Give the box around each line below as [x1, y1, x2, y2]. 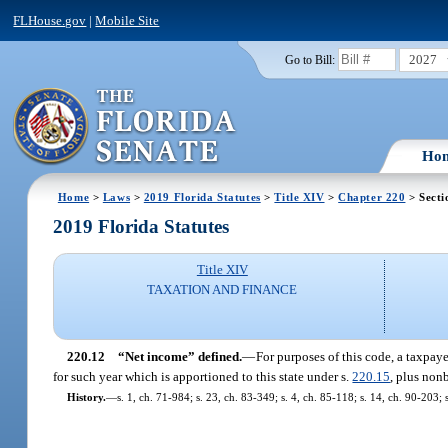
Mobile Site [95, 12, 160, 28]
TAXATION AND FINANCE [147, 282, 298, 298]
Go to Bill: [284, 53, 335, 66]
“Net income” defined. [117, 348, 242, 364]
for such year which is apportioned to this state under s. [53, 368, 353, 384]
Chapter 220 [338, 190, 406, 203]
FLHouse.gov [13, 12, 87, 28]
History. [66, 390, 106, 403]
